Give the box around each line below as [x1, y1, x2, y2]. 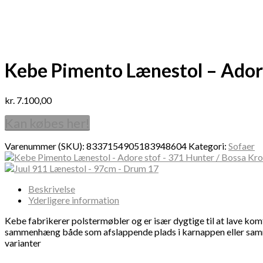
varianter [5, 237, 41, 248]
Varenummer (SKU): [5, 140, 86, 151]
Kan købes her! [5, 114, 90, 131]
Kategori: [188, 140, 228, 151]
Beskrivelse [28, 183, 75, 194]
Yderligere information [28, 194, 119, 205]
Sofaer [228, 140, 255, 151]
